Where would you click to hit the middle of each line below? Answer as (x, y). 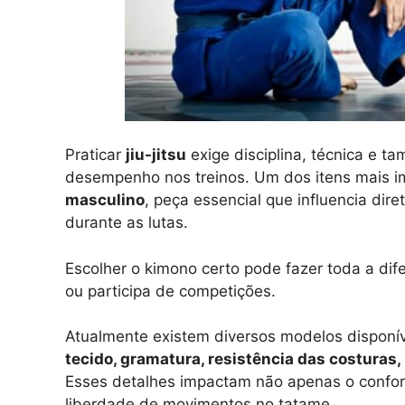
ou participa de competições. (170, 291)
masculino (105, 200)
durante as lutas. (127, 223)
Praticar (95, 155)
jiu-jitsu (156, 155)
